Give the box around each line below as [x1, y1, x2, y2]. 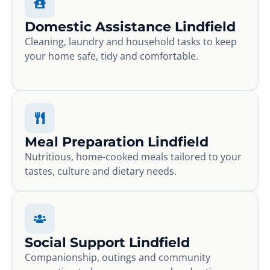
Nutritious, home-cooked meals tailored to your [25, 149, 242, 163]
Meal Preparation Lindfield [25, 133, 209, 150]
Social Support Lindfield [25, 233, 190, 251]
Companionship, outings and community [25, 250, 210, 264]
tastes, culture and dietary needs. [25, 164, 177, 178]
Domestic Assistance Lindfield [25, 17, 236, 35]
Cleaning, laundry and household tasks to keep [25, 34, 237, 48]
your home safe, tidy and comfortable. [25, 49, 198, 63]
